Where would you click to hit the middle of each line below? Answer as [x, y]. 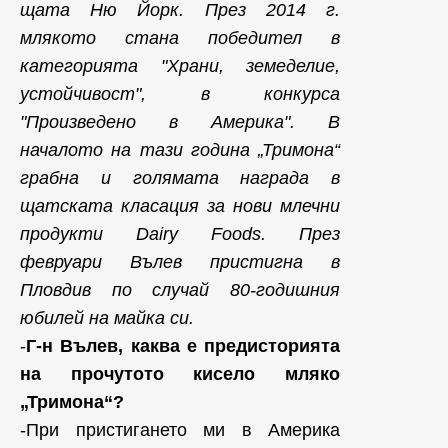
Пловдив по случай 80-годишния [180, 290]
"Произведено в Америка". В [180, 122]
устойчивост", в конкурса [180, 94]
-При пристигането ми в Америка [180, 430]
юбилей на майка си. [107, 318]
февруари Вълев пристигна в [180, 262]
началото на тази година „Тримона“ [180, 150]
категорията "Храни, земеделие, [180, 66]
